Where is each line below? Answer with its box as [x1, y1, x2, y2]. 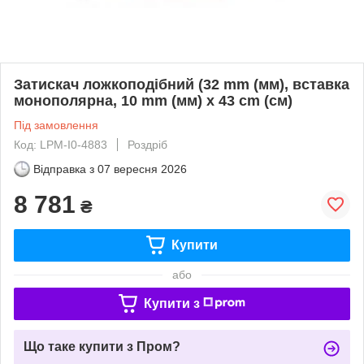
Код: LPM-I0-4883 [14, 137, 107, 151]
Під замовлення [14, 118, 98, 132]
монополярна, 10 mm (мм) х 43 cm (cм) [14, 92, 292, 109]
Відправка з [33, 162, 94, 175]
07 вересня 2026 [97, 162, 187, 175]
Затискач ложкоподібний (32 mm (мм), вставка [14, 76, 349, 93]
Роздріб [128, 137, 167, 151]
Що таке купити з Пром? [24, 339, 180, 353]
